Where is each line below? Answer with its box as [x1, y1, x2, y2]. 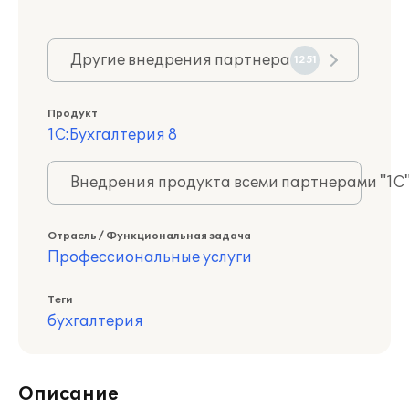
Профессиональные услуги [47, 248, 252, 267]
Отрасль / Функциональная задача [47, 230, 251, 242]
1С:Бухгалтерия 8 [47, 126, 177, 144]
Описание [18, 383, 119, 405]
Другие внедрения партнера [70, 51, 290, 69]
